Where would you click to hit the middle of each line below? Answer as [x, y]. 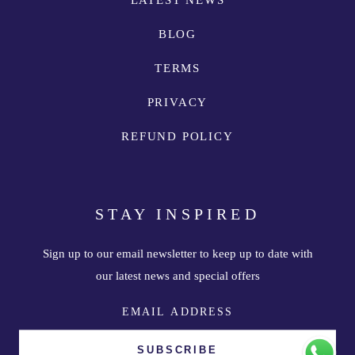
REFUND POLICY [177, 137]
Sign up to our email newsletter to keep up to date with [177, 254]
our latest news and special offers [177, 276]
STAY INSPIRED [177, 214]
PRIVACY [177, 103]
